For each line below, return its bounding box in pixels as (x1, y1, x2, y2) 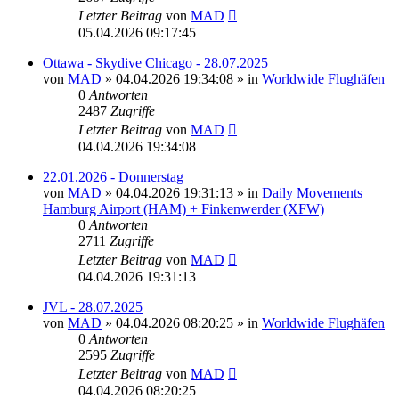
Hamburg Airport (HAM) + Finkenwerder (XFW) (43, 200, 324, 216)
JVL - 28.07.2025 (43, 298, 142, 314)
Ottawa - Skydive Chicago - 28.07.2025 (43, 54, 268, 70)
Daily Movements (262, 184, 362, 200)
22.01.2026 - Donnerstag (43, 168, 183, 184)
